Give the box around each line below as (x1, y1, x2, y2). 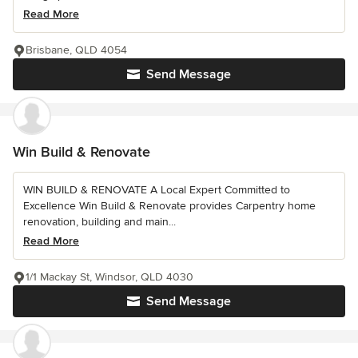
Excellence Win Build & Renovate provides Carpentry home (23, 198, 316, 213)
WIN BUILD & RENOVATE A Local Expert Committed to (23, 182, 290, 197)
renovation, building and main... (23, 214, 176, 229)
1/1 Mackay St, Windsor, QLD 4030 (26, 269, 193, 284)
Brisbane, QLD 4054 (26, 42, 127, 57)
